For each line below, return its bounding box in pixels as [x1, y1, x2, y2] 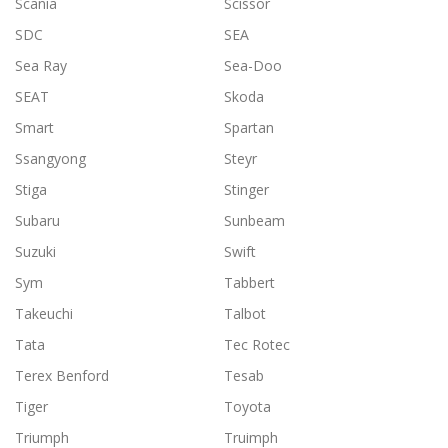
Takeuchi [15, 304, 73, 324]
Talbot [224, 304, 266, 324]
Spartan [224, 118, 274, 138]
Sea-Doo [224, 56, 282, 76]
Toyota [224, 397, 271, 417]
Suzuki [15, 242, 56, 262]
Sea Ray [15, 56, 67, 76]
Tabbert [224, 273, 275, 293]
